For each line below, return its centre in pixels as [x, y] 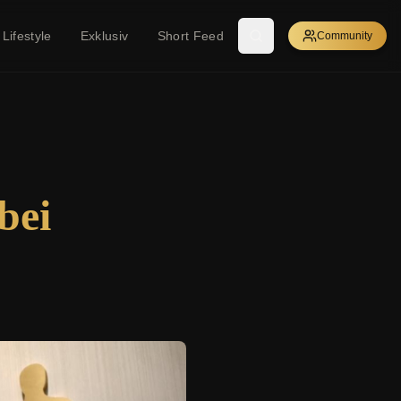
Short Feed [190, 36]
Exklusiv [104, 36]
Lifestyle [27, 36]
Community [345, 36]
